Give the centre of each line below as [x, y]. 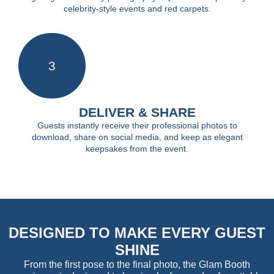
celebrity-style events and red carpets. [137, 8]
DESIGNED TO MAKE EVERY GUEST [137, 232]
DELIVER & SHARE [137, 112]
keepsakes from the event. [137, 148]
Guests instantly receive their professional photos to [137, 125]
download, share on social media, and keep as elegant [137, 137]
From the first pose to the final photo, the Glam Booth [137, 264]
